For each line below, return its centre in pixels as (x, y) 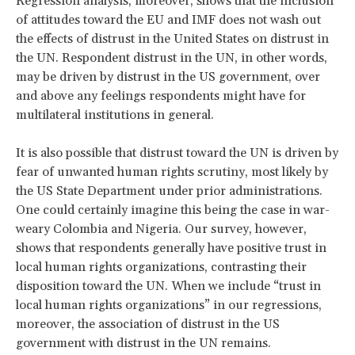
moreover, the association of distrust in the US (148, 324)
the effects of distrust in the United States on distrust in (172, 39)
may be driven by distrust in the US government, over (168, 77)
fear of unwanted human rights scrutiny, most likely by (172, 172)
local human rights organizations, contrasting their (161, 267)
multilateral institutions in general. (115, 115)
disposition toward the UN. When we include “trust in (168, 286)
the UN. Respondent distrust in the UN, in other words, (172, 58)
